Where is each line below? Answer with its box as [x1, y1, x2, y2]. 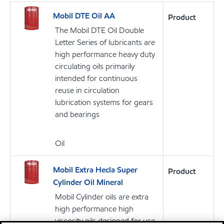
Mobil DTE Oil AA [53, 10, 115, 21]
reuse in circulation [55, 84, 119, 95]
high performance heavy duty [55, 48, 155, 59]
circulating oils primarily [55, 60, 134, 71]
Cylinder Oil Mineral [53, 176, 123, 187]
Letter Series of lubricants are [55, 36, 155, 47]
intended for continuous [55, 72, 137, 83]
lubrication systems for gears [55, 96, 153, 107]
